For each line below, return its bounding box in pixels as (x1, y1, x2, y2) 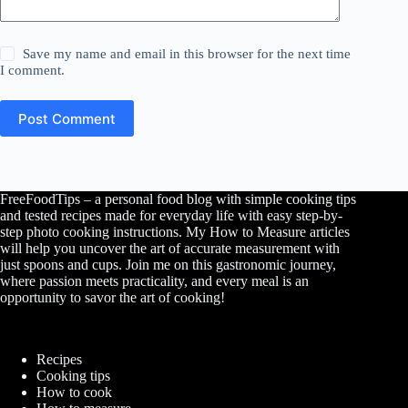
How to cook (36, 384, 112, 401)
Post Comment (18, 109, 116, 127)
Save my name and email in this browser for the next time (23, 46, 352, 62)
